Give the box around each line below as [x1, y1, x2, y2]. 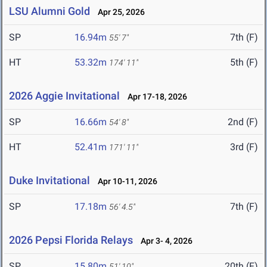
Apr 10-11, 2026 [92, 176, 157, 187]
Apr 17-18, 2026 [122, 92, 187, 102]
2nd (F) [228, 116, 258, 128]
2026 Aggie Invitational [9, 89, 120, 103]
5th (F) [230, 57, 258, 69]
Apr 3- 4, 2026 [135, 236, 193, 246]
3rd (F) [230, 141, 258, 153]
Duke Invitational [9, 174, 90, 187]
